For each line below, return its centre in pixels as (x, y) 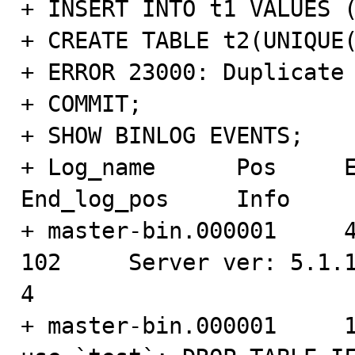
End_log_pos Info (155, 199)
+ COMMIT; (81, 104)
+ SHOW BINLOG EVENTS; (162, 136)
